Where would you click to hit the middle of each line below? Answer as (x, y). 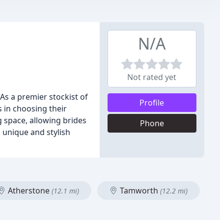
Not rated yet (152, 77)
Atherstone (29, 191)
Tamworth (139, 191)
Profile (152, 103)
